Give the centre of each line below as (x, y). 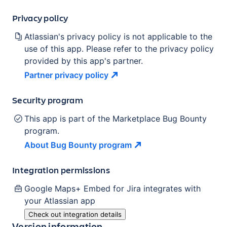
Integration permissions (61, 169)
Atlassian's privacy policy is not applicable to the (118, 36)
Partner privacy (54, 75)
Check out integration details (75, 214)
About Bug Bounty (61, 145)
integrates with (171, 188)
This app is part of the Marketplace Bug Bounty (116, 118)
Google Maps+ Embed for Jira (83, 188)
